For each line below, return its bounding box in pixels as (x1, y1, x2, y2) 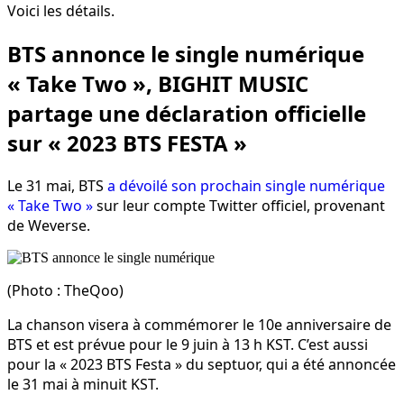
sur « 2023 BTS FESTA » (7, 127, 247, 158)
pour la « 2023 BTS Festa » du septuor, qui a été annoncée (7, 353, 396, 374)
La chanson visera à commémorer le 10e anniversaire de (7, 314, 391, 335)
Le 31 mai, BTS (7, 175, 107, 196)
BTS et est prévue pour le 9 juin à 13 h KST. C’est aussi (7, 334, 368, 354)
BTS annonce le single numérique (7, 38, 364, 69)
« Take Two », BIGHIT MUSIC (7, 68, 308, 98)
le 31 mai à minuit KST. (7, 373, 159, 394)
